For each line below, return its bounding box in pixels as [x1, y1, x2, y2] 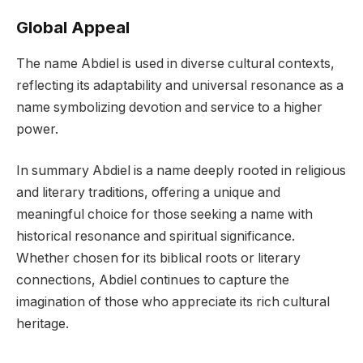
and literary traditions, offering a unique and [16, 185, 280, 201]
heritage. [16, 316, 69, 332]
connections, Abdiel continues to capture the [16, 272, 289, 288]
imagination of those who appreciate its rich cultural [16, 294, 330, 310]
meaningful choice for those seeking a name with [16, 207, 313, 223]
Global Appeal [16, 17, 130, 38]
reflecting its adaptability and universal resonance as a [16, 77, 344, 93]
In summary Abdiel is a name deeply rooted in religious [16, 163, 346, 179]
